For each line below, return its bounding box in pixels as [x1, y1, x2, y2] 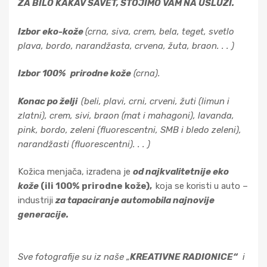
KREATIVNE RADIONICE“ [130, 251, 238, 262]
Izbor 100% [18, 68, 68, 79]
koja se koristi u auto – [156, 181, 248, 191]
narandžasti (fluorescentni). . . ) [18, 138, 150, 150]
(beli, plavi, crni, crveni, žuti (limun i [81, 95, 229, 107]
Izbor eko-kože [18, 26, 85, 37]
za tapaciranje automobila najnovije [55, 195, 215, 206]
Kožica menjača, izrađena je [18, 166, 133, 177]
